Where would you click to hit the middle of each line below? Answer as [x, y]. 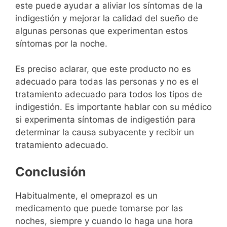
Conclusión [51, 172]
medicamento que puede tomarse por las [99, 208]
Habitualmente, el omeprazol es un [86, 196]
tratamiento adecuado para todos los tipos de [109, 94]
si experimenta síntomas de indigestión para [105, 119]
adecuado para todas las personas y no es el [107, 81]
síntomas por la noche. [61, 43]
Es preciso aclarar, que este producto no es [103, 69]
